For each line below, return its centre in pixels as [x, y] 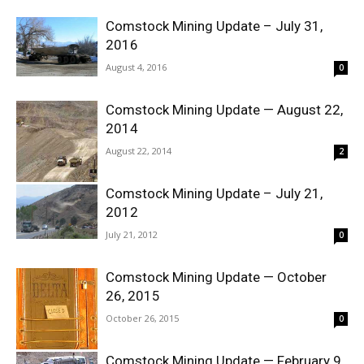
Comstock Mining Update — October [216, 277]
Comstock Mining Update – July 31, [214, 26]
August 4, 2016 [136, 67]
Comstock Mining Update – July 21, [214, 193]
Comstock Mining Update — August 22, [224, 110]
